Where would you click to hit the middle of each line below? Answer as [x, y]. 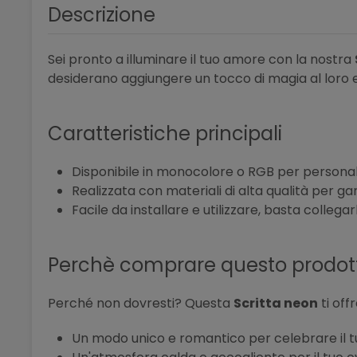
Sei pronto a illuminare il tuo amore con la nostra [201, 60]
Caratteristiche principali [165, 134]
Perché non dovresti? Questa [141, 304]
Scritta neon [276, 304]
